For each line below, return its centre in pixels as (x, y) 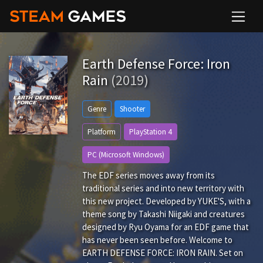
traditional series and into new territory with (163, 188)
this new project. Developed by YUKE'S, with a (167, 201)
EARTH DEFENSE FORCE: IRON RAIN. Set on (163, 253)
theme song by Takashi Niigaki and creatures (164, 214)
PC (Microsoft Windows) (126, 155)
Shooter (133, 109)
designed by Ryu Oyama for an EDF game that (166, 227)
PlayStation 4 (151, 132)
